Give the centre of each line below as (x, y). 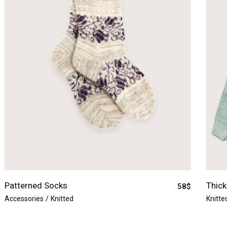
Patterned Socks (36, 186)
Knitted (62, 198)
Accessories (24, 198)
